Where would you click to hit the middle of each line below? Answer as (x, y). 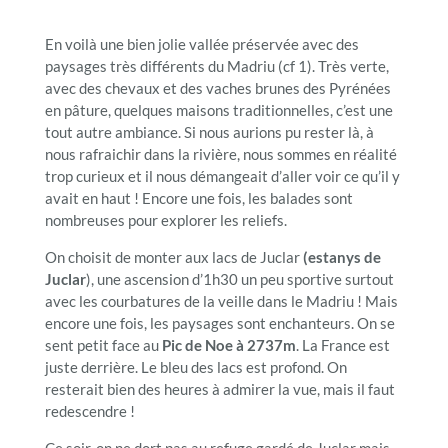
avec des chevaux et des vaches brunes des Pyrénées (217, 88)
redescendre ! (89, 411)
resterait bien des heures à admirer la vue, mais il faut (219, 389)
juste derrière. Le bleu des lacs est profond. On (195, 367)
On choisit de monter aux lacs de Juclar (173, 257)
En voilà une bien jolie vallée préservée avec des (201, 44)
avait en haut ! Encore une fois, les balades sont (198, 198)
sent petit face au (103, 345)
